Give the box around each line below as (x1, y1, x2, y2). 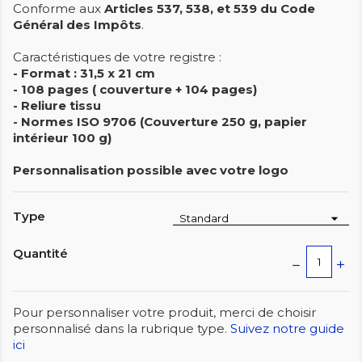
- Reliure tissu (13, 98, 101, 114)
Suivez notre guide (230, 321, 344, 337)
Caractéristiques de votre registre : (13, 49, 221, 65)
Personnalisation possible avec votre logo (13, 162, 288, 179)
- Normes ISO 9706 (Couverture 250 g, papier (13, 114, 307, 130)
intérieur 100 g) (13, 130, 112, 146)
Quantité (13, 246, 68, 262)
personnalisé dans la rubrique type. (13, 321, 230, 337)
